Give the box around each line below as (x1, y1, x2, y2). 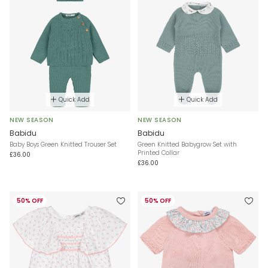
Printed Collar (138, 148, 179, 157)
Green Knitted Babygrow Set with (138, 139, 237, 149)
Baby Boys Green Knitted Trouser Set (10, 139, 117, 149)
